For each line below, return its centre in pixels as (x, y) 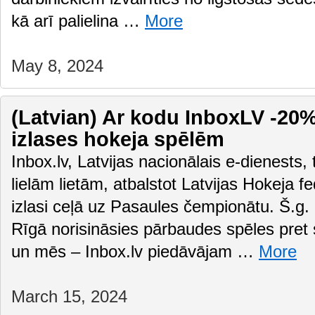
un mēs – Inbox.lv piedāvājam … (135, 252)
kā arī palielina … (78, 21)
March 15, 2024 (69, 297)
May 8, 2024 (57, 66)
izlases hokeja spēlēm (118, 139)
